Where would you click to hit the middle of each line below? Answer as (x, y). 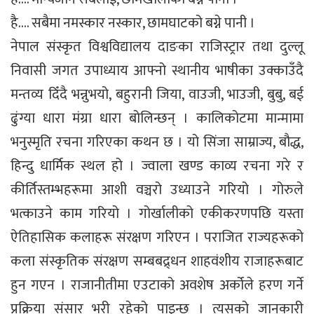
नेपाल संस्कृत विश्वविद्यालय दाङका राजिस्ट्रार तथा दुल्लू (157, 47)
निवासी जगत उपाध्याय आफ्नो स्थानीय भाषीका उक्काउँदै (157, 70)
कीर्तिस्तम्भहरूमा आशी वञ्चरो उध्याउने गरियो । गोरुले (157, 190)
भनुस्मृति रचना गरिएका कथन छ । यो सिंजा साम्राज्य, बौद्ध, (157, 142)
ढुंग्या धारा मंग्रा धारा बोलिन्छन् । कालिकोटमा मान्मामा (157, 118)
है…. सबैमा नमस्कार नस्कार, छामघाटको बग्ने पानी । (133, 23)
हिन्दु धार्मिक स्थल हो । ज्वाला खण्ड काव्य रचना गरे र (157, 166)
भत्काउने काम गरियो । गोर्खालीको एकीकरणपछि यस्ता (157, 213)
